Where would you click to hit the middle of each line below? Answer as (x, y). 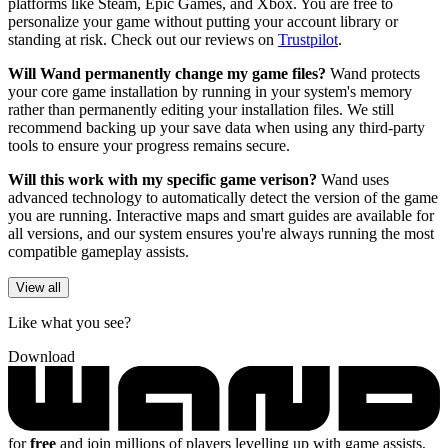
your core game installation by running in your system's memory (210, 91)
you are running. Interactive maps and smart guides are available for (221, 215)
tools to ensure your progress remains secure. (149, 145)
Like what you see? (69, 322)
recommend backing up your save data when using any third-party (216, 127)
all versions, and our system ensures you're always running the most (221, 233)
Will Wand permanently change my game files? (167, 73)
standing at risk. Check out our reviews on (143, 39)
